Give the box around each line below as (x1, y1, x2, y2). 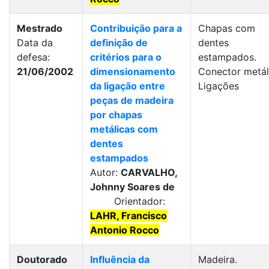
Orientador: (90, 195, 165, 207)
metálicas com (90, 123, 158, 135)
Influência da (90, 253, 150, 265)
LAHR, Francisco (90, 210, 167, 222)
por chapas (90, 109, 142, 121)
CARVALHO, (121, 166, 177, 178)
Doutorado (17, 253, 67, 265)
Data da (17, 37, 53, 49)
